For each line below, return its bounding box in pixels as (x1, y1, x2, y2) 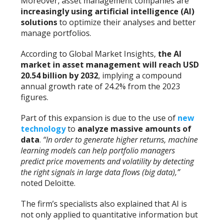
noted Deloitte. (21, 178, 76, 189)
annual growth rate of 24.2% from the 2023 (21, 81, 181, 92)
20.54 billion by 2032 (21, 70, 99, 81)
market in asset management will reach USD (21, 59, 199, 71)
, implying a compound (98, 70, 182, 81)
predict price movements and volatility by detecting (21, 156, 194, 167)
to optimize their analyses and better (57, 17, 196, 28)
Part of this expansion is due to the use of (21, 112, 178, 124)
